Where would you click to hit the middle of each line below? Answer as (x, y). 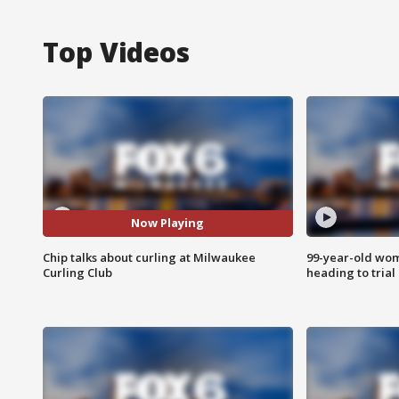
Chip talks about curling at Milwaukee (149, 257)
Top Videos (116, 52)
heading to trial (350, 272)
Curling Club (77, 272)
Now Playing (168, 223)
